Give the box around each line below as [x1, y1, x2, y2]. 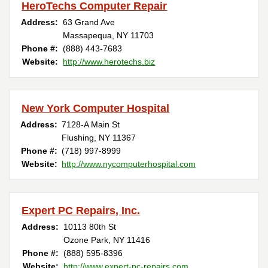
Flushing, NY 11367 [62, 133, 136, 143]
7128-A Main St [62, 120, 120, 130]
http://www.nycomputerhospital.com [62, 159, 196, 169]
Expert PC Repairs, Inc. [22, 205, 141, 217]
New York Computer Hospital [22, 102, 170, 115]
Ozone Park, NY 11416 [63, 235, 151, 245]
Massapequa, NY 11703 [63, 31, 154, 41]
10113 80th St [63, 222, 117, 232]
